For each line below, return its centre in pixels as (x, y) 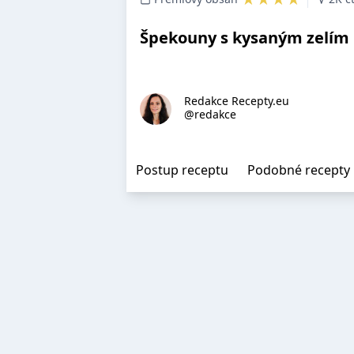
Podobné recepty (299, 170)
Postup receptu (182, 170)
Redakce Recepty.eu (237, 101)
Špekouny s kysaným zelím (245, 38)
